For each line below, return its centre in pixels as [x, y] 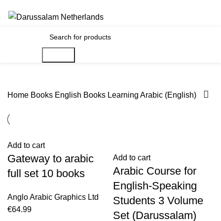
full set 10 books [46, 173]
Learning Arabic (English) [152, 95]
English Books [81, 95]
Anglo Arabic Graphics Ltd [53, 197]
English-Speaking [155, 186]
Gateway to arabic [51, 159]
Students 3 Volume [158, 201]
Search [58, 55]
